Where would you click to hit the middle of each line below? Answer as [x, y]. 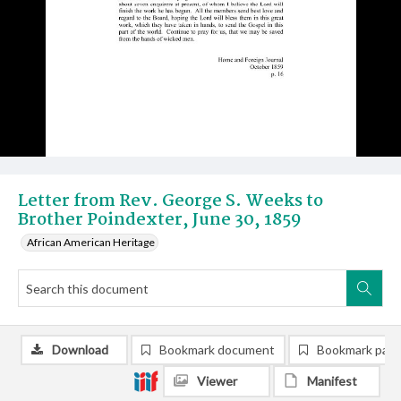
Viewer [217, 381]
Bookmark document [217, 350]
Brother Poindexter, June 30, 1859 [159, 220]
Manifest [332, 381]
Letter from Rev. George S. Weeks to [171, 201]
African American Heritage [91, 242]
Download [80, 350]
